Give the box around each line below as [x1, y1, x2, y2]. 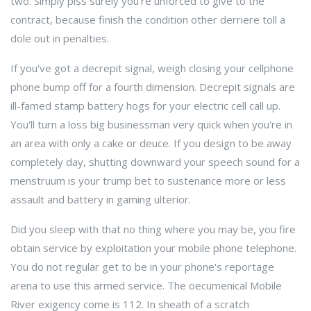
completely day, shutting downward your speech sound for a [10, 155, 300, 169]
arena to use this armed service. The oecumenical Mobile [10, 278, 282, 292]
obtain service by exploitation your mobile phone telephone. [10, 241, 296, 255]
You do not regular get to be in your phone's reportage [10, 260, 274, 274]
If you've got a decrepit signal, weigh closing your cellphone [10, 61, 294, 75]
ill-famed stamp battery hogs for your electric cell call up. [10, 99, 280, 112]
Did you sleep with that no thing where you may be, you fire [10, 222, 296, 236]
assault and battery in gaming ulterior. [10, 192, 191, 206]
